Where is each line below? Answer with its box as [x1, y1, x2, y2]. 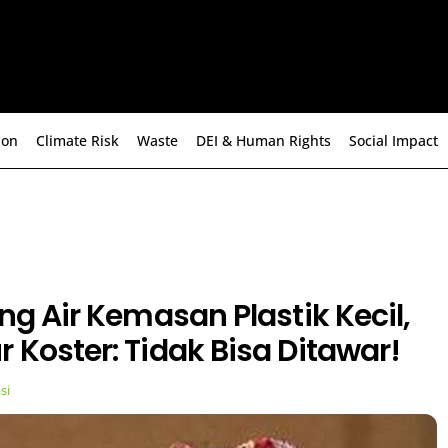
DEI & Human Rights [196, 131, 331, 151]
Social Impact [349, 131, 438, 151]
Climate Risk [36, 131, 119, 151]
